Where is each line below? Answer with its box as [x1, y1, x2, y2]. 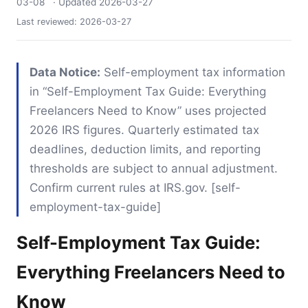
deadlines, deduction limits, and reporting [30, 142, 261, 156]
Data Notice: [30, 65, 100, 79]
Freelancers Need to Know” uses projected [30, 103, 267, 118]
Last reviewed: [16, 16, 80, 27]
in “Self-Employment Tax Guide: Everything [30, 84, 266, 98]
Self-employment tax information [100, 65, 285, 79]
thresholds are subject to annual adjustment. [30, 161, 278, 175]
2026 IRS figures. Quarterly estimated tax [30, 122, 259, 137]
